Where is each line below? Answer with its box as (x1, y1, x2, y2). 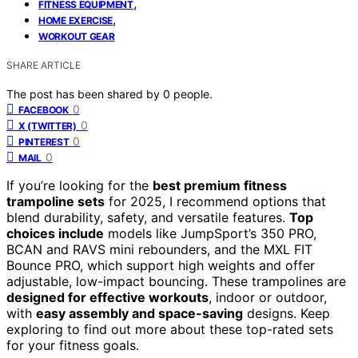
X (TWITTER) (18, 119, 77, 132)
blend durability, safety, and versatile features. (6, 209, 289, 225)
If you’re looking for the (6, 177, 153, 193)
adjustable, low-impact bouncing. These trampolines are (6, 272, 346, 289)
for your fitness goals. (6, 336, 139, 353)
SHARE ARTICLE (6, 58, 81, 71)
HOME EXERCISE (38, 14, 113, 26)
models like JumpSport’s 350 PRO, (104, 225, 316, 241)
